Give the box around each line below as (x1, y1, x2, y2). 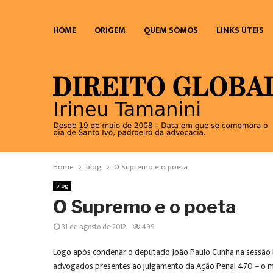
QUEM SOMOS (144, 23, 198, 37)
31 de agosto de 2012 (62, 221, 126, 233)
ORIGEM (94, 23, 126, 37)
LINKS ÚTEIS (216, 23, 264, 37)
